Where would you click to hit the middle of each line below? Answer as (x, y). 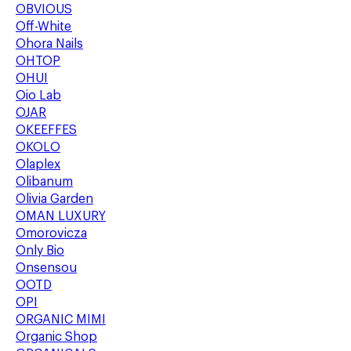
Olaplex (38, 165)
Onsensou (46, 268)
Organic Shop (56, 337)
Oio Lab (38, 96)
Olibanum (44, 182)
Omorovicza (51, 233)
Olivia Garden (54, 199)
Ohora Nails (49, 44)
